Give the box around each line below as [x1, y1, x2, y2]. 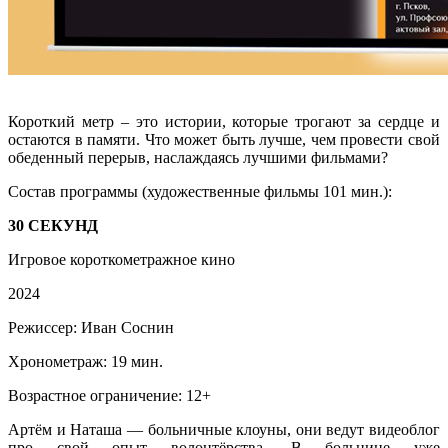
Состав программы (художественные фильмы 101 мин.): [8, 182, 392, 200]
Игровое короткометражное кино [8, 250, 235, 268]
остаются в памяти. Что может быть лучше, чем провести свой [8, 130, 440, 148]
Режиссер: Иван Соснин [8, 318, 174, 336]
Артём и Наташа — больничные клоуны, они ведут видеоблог [8, 420, 440, 438]
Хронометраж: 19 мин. [8, 352, 163, 370]
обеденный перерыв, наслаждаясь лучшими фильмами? [8, 148, 388, 166]
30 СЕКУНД [8, 216, 98, 234]
